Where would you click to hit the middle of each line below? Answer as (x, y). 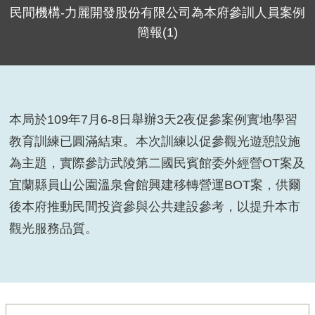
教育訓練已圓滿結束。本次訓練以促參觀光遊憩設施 (155, 141)
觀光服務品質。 (54, 228)
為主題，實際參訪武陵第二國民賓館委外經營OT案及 (157, 163)
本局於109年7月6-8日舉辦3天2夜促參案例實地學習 (154, 119)
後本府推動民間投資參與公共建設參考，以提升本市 (155, 206)
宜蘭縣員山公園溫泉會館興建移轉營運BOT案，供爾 (155, 185)
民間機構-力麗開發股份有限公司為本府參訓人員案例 (157, 13)
